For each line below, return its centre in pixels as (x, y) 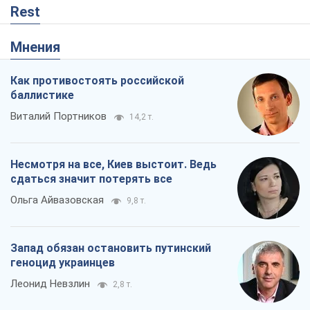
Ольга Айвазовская (57, 20)
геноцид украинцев (63, 82)
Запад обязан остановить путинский (111, 68)
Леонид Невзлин (50, 103)
